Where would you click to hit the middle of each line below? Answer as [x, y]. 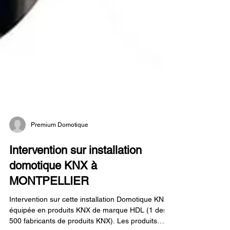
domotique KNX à [53, 203]
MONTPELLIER [49, 218]
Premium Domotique [60, 162]
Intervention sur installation [75, 187]
